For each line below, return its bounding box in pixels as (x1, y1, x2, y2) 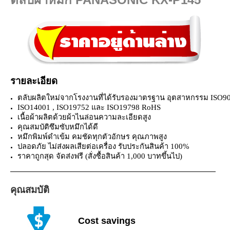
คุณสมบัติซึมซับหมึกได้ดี (17, 122, 98, 131)
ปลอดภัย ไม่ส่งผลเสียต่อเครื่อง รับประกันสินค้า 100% (17, 142, 189, 150)
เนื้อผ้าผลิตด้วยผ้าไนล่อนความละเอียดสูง (17, 112, 151, 121)
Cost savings (78, 215, 136, 226)
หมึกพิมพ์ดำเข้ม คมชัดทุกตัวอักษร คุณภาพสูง (17, 132, 167, 141)
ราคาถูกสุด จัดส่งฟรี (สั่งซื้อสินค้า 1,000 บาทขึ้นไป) (17, 151, 182, 160)
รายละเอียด (10, 75, 57, 86)
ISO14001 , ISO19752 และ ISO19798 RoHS (17, 103, 161, 111)
